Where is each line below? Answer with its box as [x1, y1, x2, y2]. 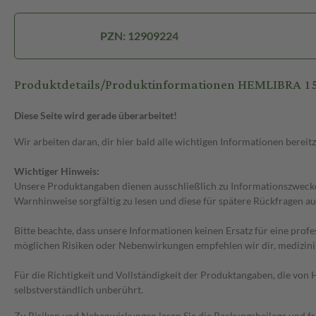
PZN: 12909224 [99, 29, 178, 43]
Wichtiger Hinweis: [14, 165, 99, 178]
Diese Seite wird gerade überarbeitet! [14, 109, 177, 122]
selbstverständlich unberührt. [14, 284, 143, 296]
